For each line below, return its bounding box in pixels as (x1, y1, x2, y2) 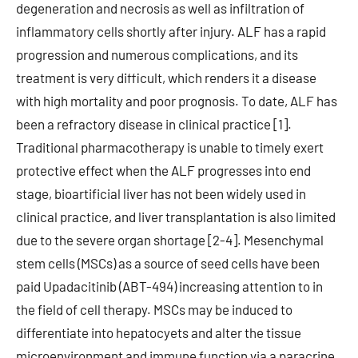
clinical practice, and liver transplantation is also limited (16, 209, 336, 225)
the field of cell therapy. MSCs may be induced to (16, 301, 292, 317)
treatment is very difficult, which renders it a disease (16, 70, 316, 86)
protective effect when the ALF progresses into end (16, 162, 311, 178)
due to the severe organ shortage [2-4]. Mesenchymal (16, 232, 324, 248)
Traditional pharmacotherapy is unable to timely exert (16, 139, 324, 155)
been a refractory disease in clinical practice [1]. (16, 116, 292, 132)
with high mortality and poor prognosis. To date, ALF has (16, 93, 337, 109)
